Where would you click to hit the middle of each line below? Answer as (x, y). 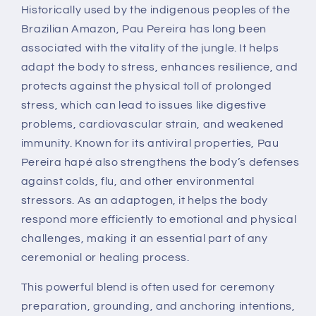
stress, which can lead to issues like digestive (144, 105)
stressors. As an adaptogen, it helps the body (145, 200)
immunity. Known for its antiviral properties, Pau (150, 143)
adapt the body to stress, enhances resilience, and (159, 67)
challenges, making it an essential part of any (144, 238)
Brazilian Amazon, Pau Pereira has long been (144, 29)
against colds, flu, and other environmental (138, 181)
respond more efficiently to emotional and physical (159, 219)
